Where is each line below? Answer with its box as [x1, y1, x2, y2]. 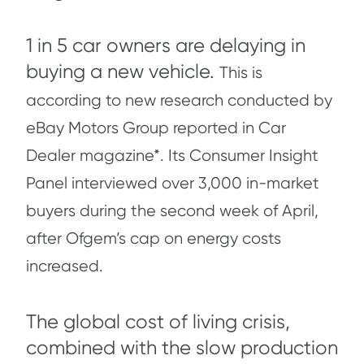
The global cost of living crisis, [26, 310, 290, 333]
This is [219, 63, 262, 82]
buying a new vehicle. [26, 60, 219, 83]
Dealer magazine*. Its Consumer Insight [26, 146, 318, 165]
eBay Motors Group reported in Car [26, 119, 286, 137]
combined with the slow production [26, 336, 338, 359]
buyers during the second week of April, [26, 201, 318, 220]
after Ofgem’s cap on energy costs [26, 229, 281, 248]
